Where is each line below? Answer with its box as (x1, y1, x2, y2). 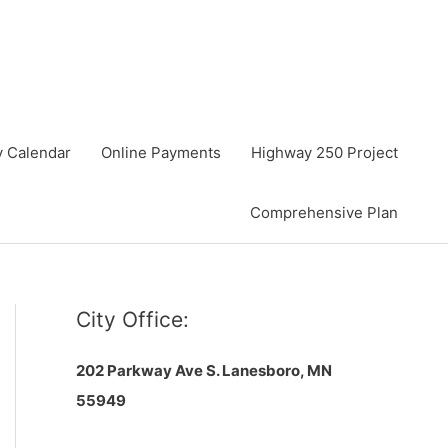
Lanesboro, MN (222, 361, 332, 380)
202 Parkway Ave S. (76, 361, 222, 380)
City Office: (76, 307, 189, 332)
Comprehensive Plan (250, 203, 398, 222)
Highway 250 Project (251, 143, 398, 162)
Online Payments (101, 143, 221, 162)
